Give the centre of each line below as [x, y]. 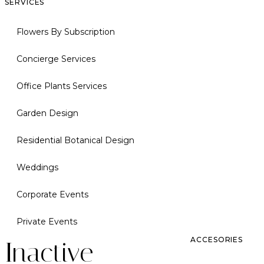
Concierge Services [56, 59]
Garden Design [47, 113]
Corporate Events [52, 194]
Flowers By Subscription [66, 32]
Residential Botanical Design [75, 140]
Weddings [37, 167]
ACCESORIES [217, 239]
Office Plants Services [62, 86]
